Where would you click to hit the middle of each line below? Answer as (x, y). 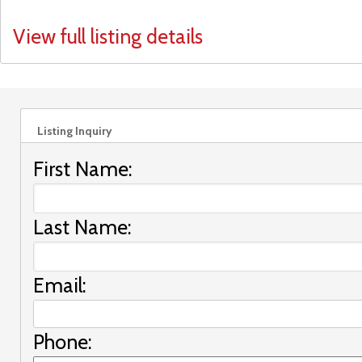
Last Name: (82, 227)
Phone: (63, 341)
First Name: (83, 168)
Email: (60, 285)
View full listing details (108, 36)
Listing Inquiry (75, 130)
